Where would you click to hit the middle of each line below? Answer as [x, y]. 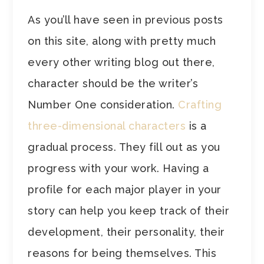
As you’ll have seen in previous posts [126, 19]
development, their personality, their [126, 232]
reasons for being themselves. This [122, 253]
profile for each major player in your [125, 189]
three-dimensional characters [107, 126]
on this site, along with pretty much [122, 41]
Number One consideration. [103, 104]
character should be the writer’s [113, 83]
